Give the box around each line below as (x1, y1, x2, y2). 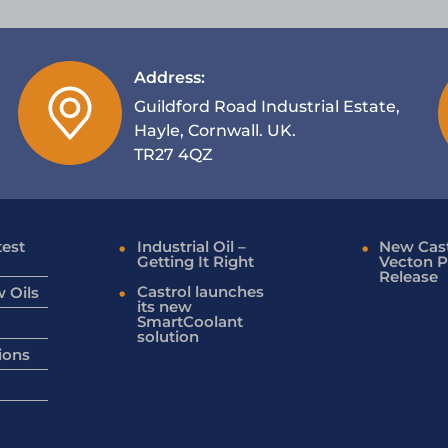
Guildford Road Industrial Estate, (133, 96, 400, 116)
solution (136, 326, 199, 346)
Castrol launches (136, 281, 264, 301)
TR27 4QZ (133, 144, 213, 164)
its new (136, 296, 192, 316)
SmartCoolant (136, 311, 243, 331)
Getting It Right (136, 251, 254, 271)
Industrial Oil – (136, 236, 246, 256)
